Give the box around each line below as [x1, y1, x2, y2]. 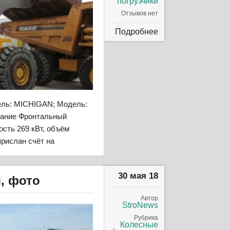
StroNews [122, 200, 159, 209]
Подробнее [115, 27, 159, 36]
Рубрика [134, 214, 159, 221]
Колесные [120, 220, 159, 229]
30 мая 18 [118, 170, 159, 181]
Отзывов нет [121, 9, 159, 17]
